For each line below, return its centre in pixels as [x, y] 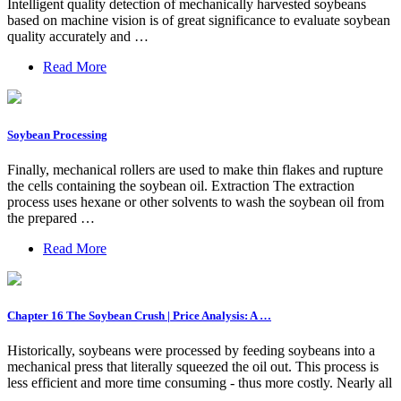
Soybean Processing [57, 134]
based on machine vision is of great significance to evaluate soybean [199, 21]
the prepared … [51, 218]
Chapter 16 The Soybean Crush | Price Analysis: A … [139, 315]
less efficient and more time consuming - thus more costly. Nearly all [200, 383]
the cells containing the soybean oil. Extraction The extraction [181, 185]
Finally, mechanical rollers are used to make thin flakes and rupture [195, 169]
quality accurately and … [78, 37]
